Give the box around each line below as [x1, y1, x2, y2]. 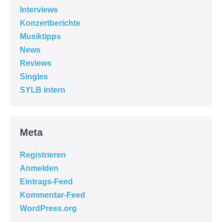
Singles [20, 72, 48, 81]
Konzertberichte [20, 18, 80, 27]
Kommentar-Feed [20, 190, 85, 199]
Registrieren [20, 150, 66, 159]
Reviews [20, 58, 52, 67]
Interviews [20, 5, 58, 14]
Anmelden [20, 164, 58, 172]
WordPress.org [20, 204, 77, 213]
